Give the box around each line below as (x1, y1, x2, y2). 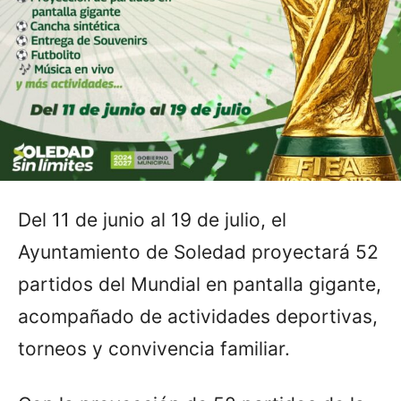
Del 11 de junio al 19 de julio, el (18, 208, 286, 231)
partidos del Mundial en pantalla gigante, (18, 272, 381, 295)
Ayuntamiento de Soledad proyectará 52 (18, 240, 379, 263)
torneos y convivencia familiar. (18, 337, 290, 360)
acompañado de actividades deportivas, (18, 304, 378, 328)
